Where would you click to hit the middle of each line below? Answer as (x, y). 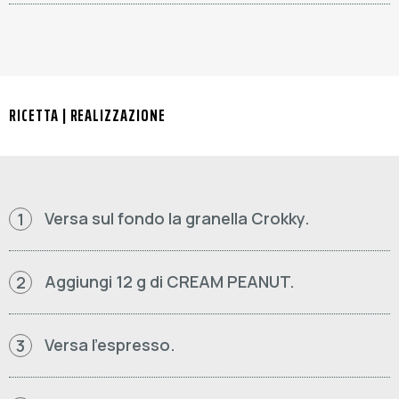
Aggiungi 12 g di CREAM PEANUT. (170, 281)
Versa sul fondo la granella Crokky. (177, 218)
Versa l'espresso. (110, 345)
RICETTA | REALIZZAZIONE (87, 115)
